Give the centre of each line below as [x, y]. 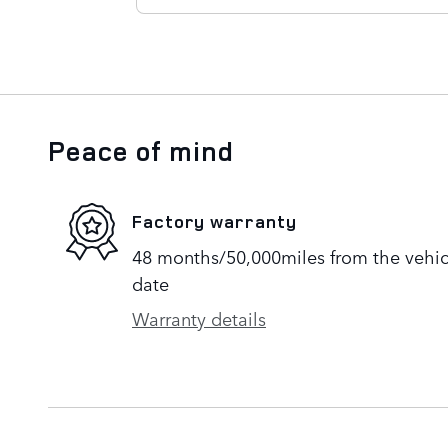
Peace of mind [141, 150]
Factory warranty [214, 221]
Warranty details [199, 317]
